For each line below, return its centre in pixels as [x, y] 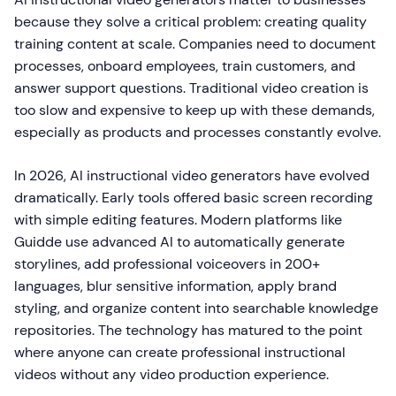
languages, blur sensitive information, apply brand [175, 286]
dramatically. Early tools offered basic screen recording [194, 198]
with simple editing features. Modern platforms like [178, 220]
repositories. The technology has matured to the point [188, 331]
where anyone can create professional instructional [180, 353]
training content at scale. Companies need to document [195, 44]
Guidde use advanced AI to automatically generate [179, 242]
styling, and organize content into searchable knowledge [196, 308]
